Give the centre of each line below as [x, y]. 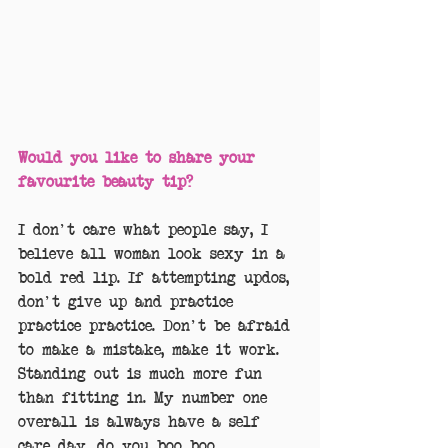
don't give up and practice [129, 301]
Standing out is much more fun [144, 373]
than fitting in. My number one [146, 397]
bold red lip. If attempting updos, [157, 277]
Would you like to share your [140, 157]
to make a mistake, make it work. [152, 349]
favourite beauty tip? [105, 181]
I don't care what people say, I [147, 229]
